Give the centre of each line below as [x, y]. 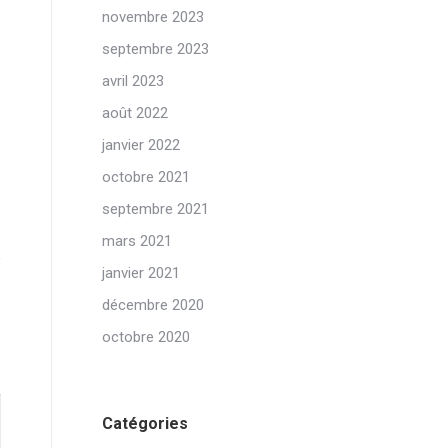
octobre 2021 [146, 177]
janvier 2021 [141, 273]
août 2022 [135, 113]
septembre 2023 [155, 49]
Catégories [145, 423]
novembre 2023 [153, 17]
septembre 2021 [155, 209]
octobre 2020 [146, 337]
